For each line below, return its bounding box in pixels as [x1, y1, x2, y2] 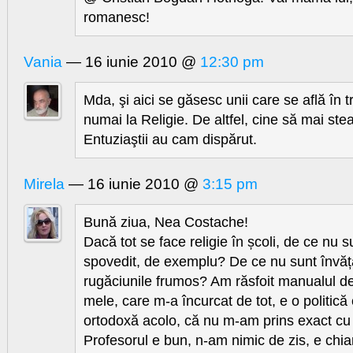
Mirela [24, 176, 65, 193]
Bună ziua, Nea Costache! [84, 214, 248, 231]
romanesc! [84, 9, 150, 26]
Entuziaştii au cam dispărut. [84, 132, 257, 148]
